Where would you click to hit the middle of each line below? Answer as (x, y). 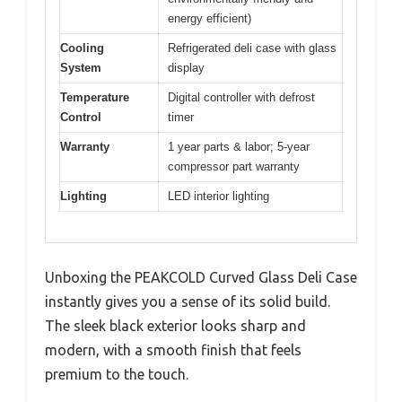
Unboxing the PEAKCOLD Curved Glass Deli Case (201, 278)
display (186, 67)
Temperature (95, 97)
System (81, 67)
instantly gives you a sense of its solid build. (188, 302)
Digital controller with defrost (241, 97)
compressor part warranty (234, 166)
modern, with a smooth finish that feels (173, 350)
